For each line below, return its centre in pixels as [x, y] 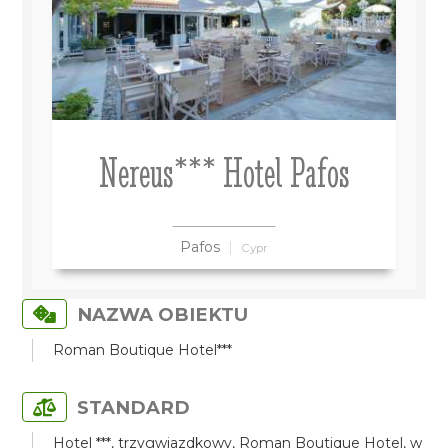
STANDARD [134, 407]
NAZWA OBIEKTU [163, 314]
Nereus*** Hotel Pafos [224, 173]
